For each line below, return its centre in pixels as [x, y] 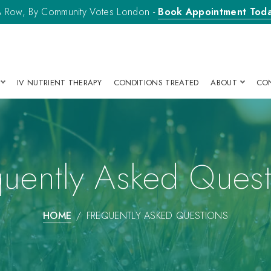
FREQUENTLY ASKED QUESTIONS [157, 215]
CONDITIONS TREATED [156, 82]
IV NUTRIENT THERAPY [59, 82]
